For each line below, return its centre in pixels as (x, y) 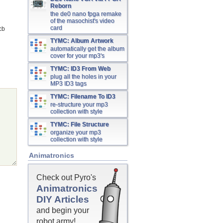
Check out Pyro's (66, 177)
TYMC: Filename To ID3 (83, 97)
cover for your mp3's (77, 56)
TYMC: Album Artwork (82, 41)
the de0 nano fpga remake (86, 14)
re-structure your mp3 (79, 105)
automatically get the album (87, 49)
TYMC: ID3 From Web (80, 69)
